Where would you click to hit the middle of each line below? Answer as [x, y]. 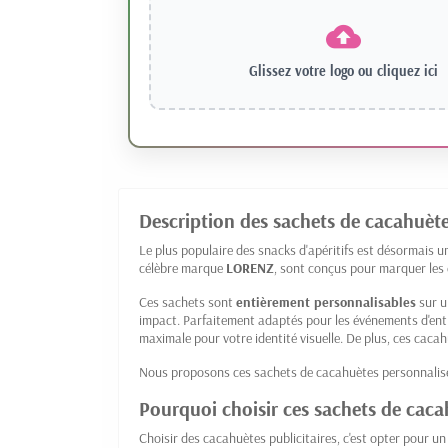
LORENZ [250, 267]
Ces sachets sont [187, 301]
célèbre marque [182, 267]
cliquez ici [407, 70]
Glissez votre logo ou [312, 70]
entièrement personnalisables [326, 301]
